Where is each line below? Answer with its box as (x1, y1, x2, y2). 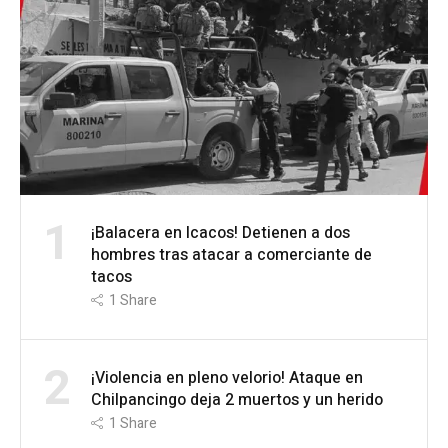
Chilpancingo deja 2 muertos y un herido (91, 388, 383, 413)
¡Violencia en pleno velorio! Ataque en (91, 366, 363, 391)
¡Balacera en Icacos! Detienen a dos (91, 221, 350, 246)
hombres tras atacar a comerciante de (91, 243, 372, 268)
